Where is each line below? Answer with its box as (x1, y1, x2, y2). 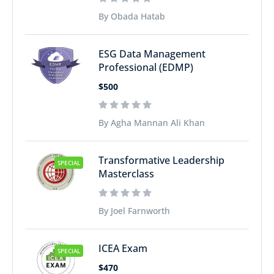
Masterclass (98, 167, 154, 180)
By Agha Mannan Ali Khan (98, 117, 205, 128)
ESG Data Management (98, 47, 206, 61)
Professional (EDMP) (98, 61, 193, 74)
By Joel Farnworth (98, 205, 170, 217)
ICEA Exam (98, 242, 147, 255)
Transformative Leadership (98, 154, 224, 167)
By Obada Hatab (98, 10, 165, 22)
